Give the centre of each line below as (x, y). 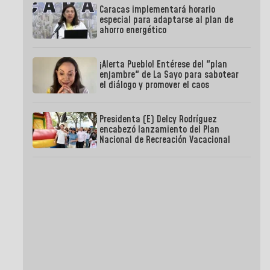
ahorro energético (133, 30)
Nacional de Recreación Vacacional (165, 140)
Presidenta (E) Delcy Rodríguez (159, 120)
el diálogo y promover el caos (155, 85)
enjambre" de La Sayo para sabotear (169, 75)
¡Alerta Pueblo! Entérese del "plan (164, 65)
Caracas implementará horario (158, 10)
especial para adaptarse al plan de (167, 20)
